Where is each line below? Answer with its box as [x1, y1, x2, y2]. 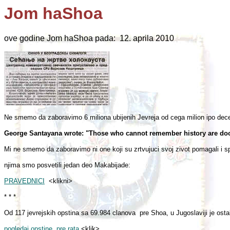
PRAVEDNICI [4, 177, 45, 185]
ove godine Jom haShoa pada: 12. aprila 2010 [4, 34, 174, 43]
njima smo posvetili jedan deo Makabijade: [4, 161, 130, 169]
